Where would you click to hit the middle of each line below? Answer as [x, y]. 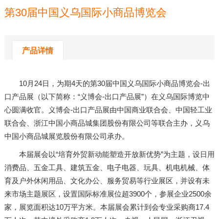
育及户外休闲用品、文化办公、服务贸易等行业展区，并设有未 [107, 180]
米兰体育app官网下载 [61, 35]
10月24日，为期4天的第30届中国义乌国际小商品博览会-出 [107, 83]
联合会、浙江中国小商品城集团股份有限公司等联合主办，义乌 [107, 123]
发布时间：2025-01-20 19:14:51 [152, 35]
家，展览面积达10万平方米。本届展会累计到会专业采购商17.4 [107, 207]
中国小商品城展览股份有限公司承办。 [66, 136]
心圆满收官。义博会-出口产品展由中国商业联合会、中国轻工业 [108, 109]
